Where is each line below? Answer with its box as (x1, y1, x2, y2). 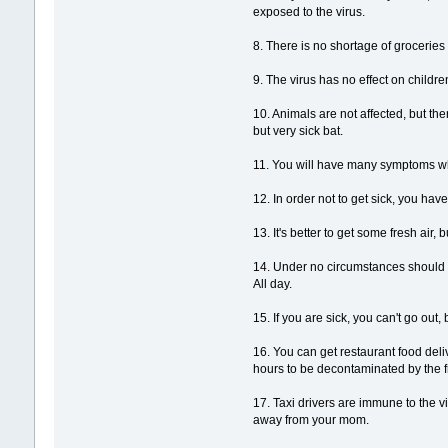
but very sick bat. (253, 124, 344, 139)
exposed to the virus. (253, 5, 366, 20)
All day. (253, 277, 293, 292)
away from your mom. (253, 413, 370, 428)
